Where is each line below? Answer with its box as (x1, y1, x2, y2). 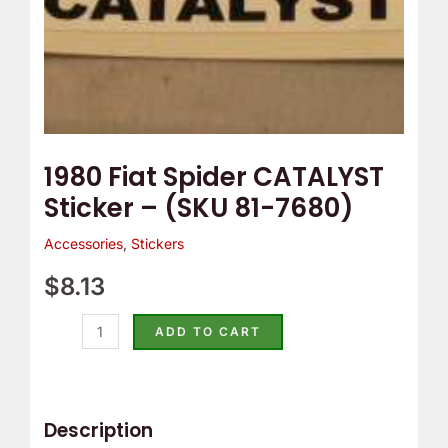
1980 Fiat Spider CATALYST (43, 159, 384, 196)
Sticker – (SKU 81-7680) (43, 190, 354, 227)
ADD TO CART (154, 324, 261, 340)
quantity (42, 11, 97, 29)
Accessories (43, 235, 123, 253)
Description (43, 417, 153, 445)
